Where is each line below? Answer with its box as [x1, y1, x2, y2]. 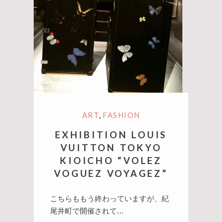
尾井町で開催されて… [50, 206, 123, 216]
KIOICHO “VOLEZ [60, 155, 162, 166]
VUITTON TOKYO [60, 142, 162, 154]
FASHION [103, 111, 140, 120]
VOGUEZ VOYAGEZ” [54, 167, 168, 179]
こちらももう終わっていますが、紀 [50, 193, 169, 204]
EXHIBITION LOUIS [55, 129, 167, 141]
